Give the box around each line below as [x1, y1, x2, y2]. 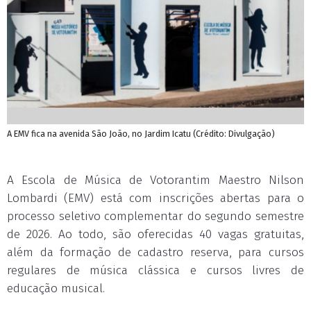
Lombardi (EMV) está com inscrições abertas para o [7, 191, 304, 205]
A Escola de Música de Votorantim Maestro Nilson [7, 173, 304, 187]
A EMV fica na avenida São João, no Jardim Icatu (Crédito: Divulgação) [7, 128, 275, 139]
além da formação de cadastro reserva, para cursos [7, 245, 304, 260]
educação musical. [7, 281, 105, 296]
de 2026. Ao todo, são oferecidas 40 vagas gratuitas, [7, 227, 304, 242]
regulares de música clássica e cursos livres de [7, 263, 304, 278]
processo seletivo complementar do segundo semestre [7, 209, 304, 224]
